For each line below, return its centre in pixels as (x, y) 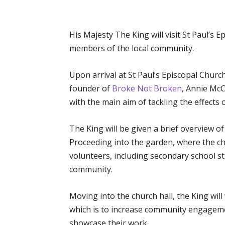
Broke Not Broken (147, 88)
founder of (91, 88)
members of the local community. (132, 48)
